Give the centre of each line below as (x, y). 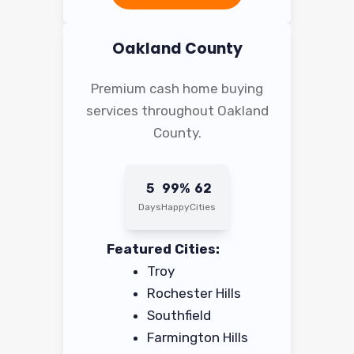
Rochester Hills (194, 293)
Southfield (179, 315)
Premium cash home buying (177, 89)
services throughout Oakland (177, 111)
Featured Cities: (163, 249)
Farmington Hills (197, 337)
